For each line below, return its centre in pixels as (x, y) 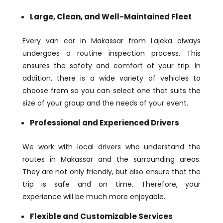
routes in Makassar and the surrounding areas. (111, 160)
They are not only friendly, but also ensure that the (111, 172)
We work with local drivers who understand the (111, 147)
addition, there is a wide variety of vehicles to (111, 78)
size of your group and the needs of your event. (105, 103)
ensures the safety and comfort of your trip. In (111, 66)
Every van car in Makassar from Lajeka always (111, 41)
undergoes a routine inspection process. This (111, 54)
